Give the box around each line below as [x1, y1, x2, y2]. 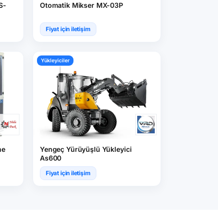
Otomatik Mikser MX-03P [40, 1, 123, 9]
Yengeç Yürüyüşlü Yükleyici [40, 145, 132, 153]
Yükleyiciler [41, 57, 70, 64]
